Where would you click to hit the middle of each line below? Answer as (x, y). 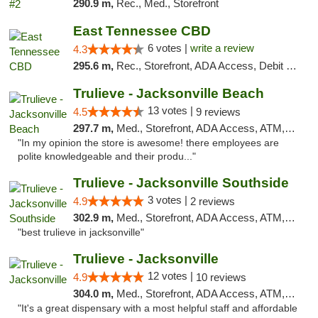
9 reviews (218, 112)
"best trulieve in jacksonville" (81, 232)
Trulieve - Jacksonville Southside (181, 183)
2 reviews (212, 201)
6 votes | (169, 48)
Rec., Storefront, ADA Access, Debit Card (201, 66)
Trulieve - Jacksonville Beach (168, 93)
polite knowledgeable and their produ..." (107, 157)
